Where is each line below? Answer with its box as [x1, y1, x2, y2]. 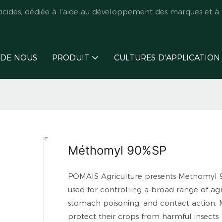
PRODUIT [52, 53, 90, 62]
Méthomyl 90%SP [68, 143, 166, 158]
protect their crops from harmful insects [68, 211, 219, 221]
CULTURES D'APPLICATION [114, 53, 220, 62]
